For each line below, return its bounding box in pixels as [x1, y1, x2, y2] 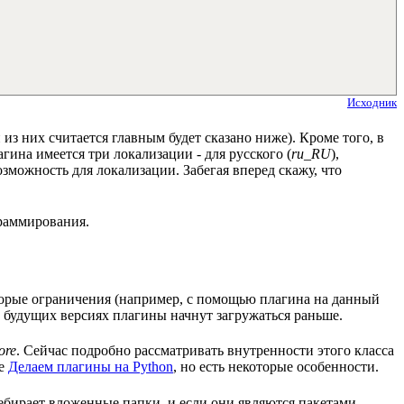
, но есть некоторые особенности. [173, 359, 379, 375]
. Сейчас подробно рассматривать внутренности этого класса [16, 343, 394, 359]
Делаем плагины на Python [8, 359, 173, 375]
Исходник [347, 96, 397, 110]
